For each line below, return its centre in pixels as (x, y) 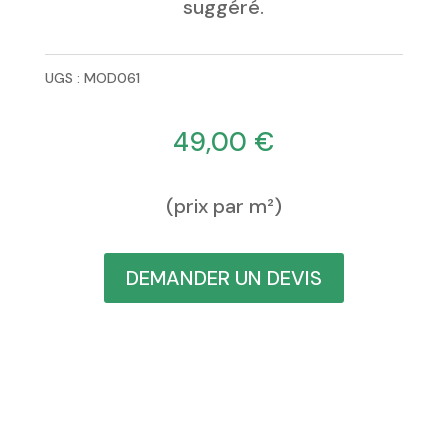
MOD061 (111, 78)
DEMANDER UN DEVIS (223, 278)
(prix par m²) (223, 206)
